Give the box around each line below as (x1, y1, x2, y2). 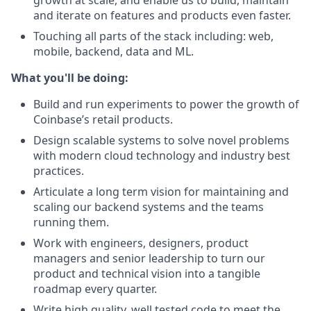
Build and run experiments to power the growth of (33, 96, 299, 112)
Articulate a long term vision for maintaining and (33, 184, 289, 199)
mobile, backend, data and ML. (33, 44, 194, 59)
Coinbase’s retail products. (33, 112, 173, 127)
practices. (33, 163, 84, 178)
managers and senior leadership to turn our (33, 251, 265, 266)
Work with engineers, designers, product (33, 235, 249, 251)
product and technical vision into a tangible (33, 266, 260, 281)
